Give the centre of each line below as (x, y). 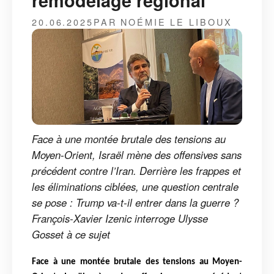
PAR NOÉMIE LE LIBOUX (163, 21)
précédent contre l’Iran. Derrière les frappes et (136, 171)
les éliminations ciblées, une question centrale (135, 187)
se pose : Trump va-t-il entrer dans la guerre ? (135, 203)
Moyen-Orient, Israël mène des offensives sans (137, 155)
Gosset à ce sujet (71, 235)
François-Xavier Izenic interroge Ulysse (120, 219)
